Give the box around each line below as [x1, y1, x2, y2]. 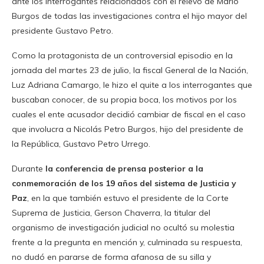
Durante [12, 163, 45, 174]
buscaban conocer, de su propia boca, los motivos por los [12, 94, 237, 105]
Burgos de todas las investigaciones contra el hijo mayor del [12, 10, 247, 21]
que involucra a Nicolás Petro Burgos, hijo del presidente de [12, 123, 243, 134]
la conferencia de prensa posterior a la [45, 163, 203, 174]
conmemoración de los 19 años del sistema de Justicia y [12, 177, 236, 189]
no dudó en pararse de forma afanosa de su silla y [12, 251, 211, 262]
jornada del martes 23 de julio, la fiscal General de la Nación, [12, 64, 248, 75]
